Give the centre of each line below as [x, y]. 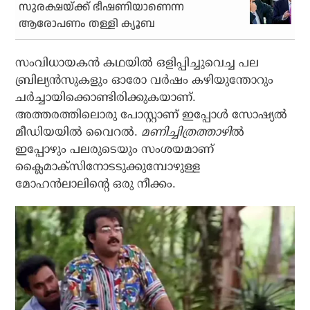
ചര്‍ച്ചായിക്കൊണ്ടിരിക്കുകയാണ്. [106, 98]
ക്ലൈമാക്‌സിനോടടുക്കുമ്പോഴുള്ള [108, 167]
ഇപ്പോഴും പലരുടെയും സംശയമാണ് [115, 149]
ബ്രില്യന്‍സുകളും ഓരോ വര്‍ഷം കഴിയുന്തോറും [145, 80]
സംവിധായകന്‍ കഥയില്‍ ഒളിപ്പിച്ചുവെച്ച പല [137, 63]
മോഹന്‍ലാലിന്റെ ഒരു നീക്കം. [96, 184]
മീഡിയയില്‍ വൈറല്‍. [79, 132]
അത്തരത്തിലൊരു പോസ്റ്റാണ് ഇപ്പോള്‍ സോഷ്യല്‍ [152, 115]
